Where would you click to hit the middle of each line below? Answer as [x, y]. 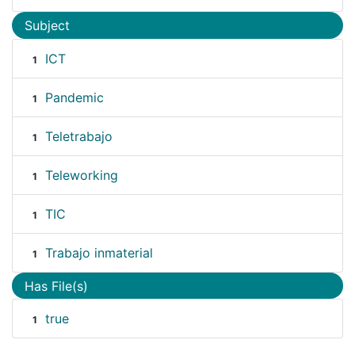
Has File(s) [56, 286]
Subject [47, 26]
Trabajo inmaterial [99, 252]
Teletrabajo [78, 136]
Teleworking [81, 175]
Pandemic [74, 97]
